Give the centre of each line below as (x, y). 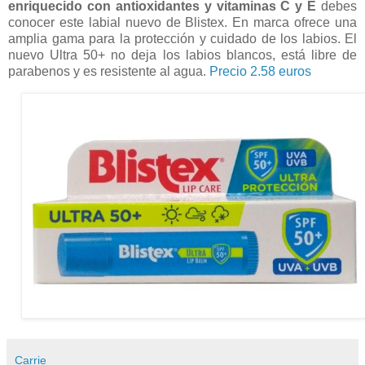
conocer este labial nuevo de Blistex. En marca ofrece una (182, 22)
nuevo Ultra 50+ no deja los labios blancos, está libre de (182, 55)
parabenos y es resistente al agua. (109, 71)
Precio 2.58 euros (260, 71)
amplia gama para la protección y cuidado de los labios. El (182, 38)
